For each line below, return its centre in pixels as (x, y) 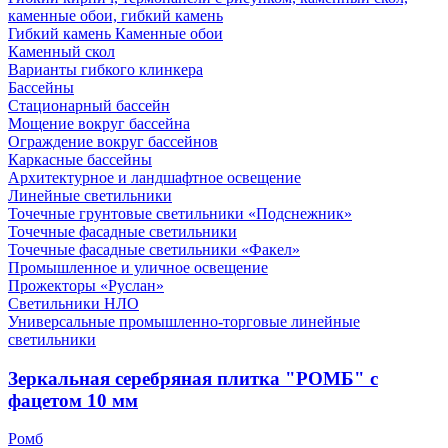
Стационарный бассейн (89, 105)
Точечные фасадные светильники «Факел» (154, 249)
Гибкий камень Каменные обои (115, 33)
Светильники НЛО (73, 303)
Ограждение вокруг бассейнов (113, 141)
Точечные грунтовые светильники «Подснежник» (180, 213)
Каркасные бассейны (80, 159)
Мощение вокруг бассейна (99, 123)
